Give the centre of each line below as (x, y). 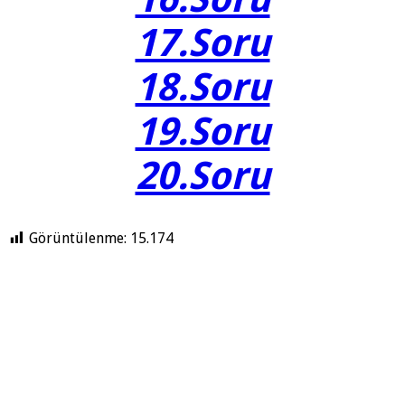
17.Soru (202, 43)
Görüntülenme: (78, 239)
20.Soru (202, 176)
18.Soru (202, 88)
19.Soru (202, 132)
